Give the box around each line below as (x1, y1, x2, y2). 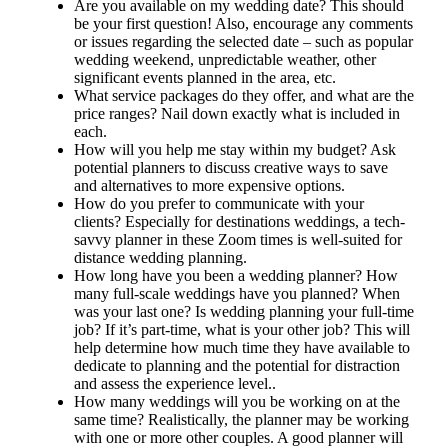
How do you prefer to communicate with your (73, 195, 364, 213)
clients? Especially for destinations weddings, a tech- (73, 213, 405, 231)
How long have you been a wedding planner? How (73, 267, 398, 285)
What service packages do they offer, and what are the (73, 87, 414, 105)
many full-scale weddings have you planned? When (73, 285, 400, 303)
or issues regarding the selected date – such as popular (73, 33, 413, 51)
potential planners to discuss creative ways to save (73, 159, 388, 177)
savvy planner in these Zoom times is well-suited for (73, 231, 402, 249)
